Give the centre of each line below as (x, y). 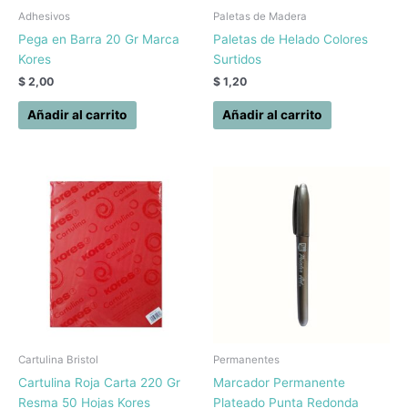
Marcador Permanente (279, 382)
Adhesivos (44, 16)
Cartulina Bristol (58, 360)
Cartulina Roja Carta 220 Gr (99, 382)
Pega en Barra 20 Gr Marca (99, 39)
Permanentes (246, 360)
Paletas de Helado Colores (291, 39)
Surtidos (237, 59)
